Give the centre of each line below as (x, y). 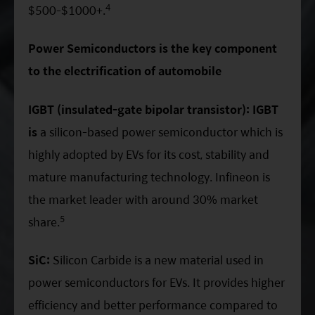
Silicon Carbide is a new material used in (158, 260)
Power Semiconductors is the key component (153, 49)
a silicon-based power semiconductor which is (161, 131)
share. (44, 221)
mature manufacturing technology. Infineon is (149, 176)
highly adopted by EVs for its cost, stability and (149, 154)
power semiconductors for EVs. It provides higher (156, 283)
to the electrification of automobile (125, 71)
